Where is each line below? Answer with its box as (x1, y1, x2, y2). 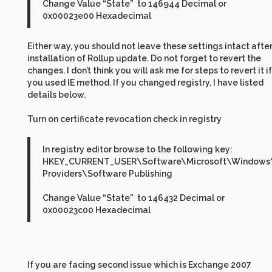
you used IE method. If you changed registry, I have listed (27, 77, 263, 87)
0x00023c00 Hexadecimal (42, 205, 151, 215)
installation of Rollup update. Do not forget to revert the (27, 53, 261, 63)
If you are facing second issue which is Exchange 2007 (27, 259, 251, 270)
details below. (27, 89, 86, 100)
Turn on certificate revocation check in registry (27, 114, 222, 124)
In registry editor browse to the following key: (42, 144, 233, 154)
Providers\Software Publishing (42, 168, 172, 178)
